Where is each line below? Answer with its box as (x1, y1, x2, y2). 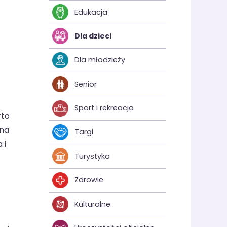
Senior (74, 79, 97, 89)
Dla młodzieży (74, 55, 126, 65)
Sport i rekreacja (74, 103, 134, 113)
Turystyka (74, 150, 110, 161)
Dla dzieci (74, 30, 112, 41)
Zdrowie (74, 175, 104, 185)
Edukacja (74, 7, 108, 17)
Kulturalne (74, 199, 111, 209)
